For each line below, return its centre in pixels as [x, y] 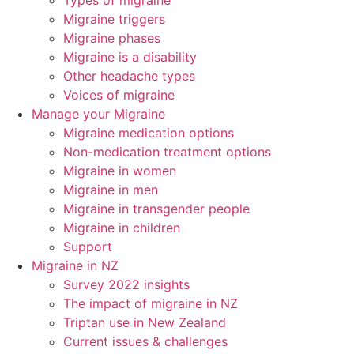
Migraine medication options [149, 133]
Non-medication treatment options [167, 152]
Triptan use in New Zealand [145, 322]
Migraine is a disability [130, 57]
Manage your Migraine [98, 114]
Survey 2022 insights [126, 284]
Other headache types [129, 76]
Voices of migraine [119, 95]
